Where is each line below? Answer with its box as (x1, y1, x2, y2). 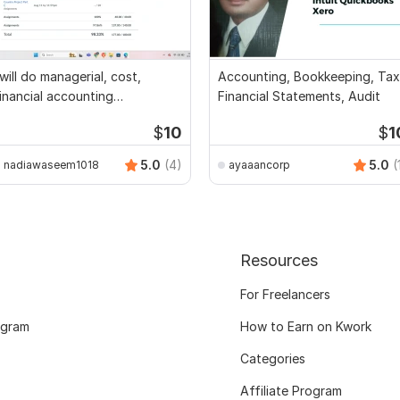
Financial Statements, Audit (218, 88, 380, 104)
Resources (239, 251, 318, 271)
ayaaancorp (229, 157, 290, 171)
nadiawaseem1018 (4, 157, 99, 171)
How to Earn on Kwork (239, 319, 371, 335)
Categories (239, 351, 305, 367)
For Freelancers (239, 287, 330, 303)
